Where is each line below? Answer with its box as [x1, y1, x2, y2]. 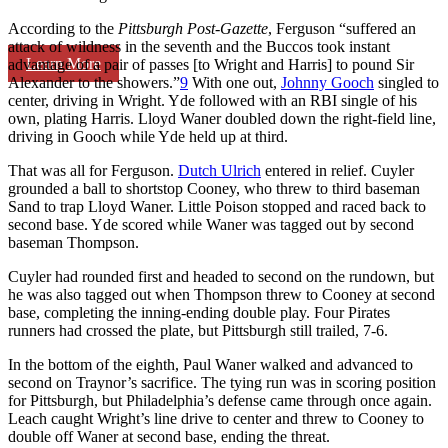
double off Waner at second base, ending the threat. [8, 427, 330, 445]
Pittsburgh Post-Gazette [118, 19, 268, 37]
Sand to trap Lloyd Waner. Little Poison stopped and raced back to [8, 197, 426, 215]
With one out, [188, 73, 281, 91]
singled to [374, 73, 439, 91]
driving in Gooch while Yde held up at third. [8, 127, 288, 145]
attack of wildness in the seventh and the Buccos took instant [8, 37, 390, 55]
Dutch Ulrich [178, 161, 261, 179]
